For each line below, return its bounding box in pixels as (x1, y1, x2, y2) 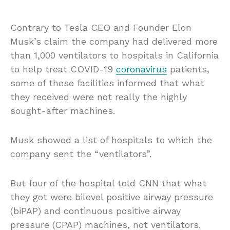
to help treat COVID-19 (10, 64, 116, 75)
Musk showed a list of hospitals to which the (10, 135, 212, 146)
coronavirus (116, 64, 167, 75)
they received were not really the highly (10, 91, 187, 103)
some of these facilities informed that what (10, 78, 204, 89)
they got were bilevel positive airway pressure (10, 191, 213, 203)
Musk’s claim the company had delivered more (10, 36, 218, 47)
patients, (167, 64, 209, 75)
